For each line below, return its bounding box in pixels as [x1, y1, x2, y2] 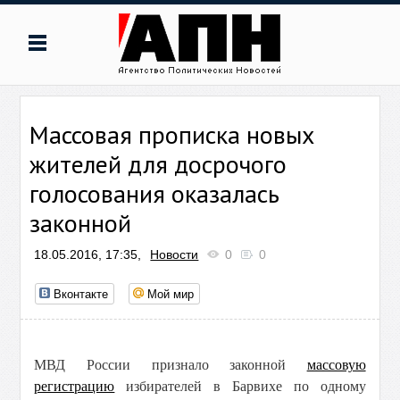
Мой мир [147, 285, 195, 302]
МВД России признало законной [34, 357, 307, 372]
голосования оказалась [29, 177, 280, 210]
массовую [306, 357, 366, 372]
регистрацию [34, 379, 115, 394]
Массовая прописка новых [29, 118, 315, 151]
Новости [150, 247, 199, 262]
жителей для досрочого [29, 147, 287, 180]
